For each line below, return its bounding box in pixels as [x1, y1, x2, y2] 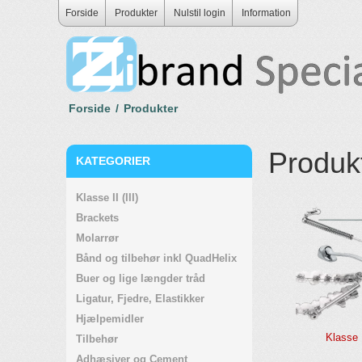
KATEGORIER [76, 154, 150, 167]
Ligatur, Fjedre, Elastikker [76, 293, 204, 305]
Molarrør [76, 232, 119, 244]
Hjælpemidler [76, 313, 144, 325]
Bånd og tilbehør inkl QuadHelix [76, 252, 237, 264]
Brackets [76, 212, 119, 224]
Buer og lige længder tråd [76, 272, 205, 284]
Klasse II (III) [76, 192, 138, 204]
